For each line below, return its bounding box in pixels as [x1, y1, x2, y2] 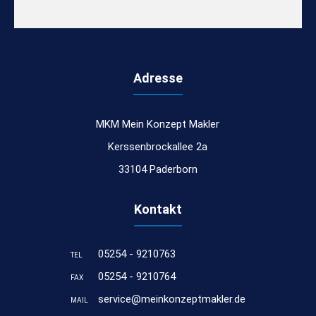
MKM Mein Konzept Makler [96, 118, 220, 131]
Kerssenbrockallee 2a [108, 140, 208, 154]
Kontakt [133, 202, 182, 217]
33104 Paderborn [118, 163, 197, 176]
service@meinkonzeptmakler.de [97, 293, 245, 306]
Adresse [133, 71, 183, 86]
